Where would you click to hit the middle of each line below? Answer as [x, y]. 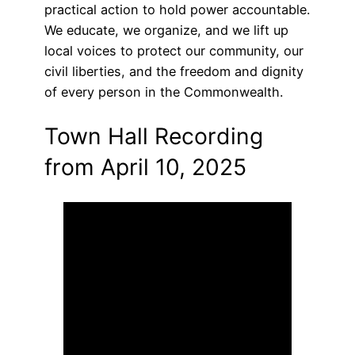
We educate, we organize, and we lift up [166, 30]
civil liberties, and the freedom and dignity [174, 71]
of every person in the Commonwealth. [164, 92]
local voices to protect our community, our [174, 51]
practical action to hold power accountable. [177, 10]
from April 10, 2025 [145, 167]
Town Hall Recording [154, 136]
